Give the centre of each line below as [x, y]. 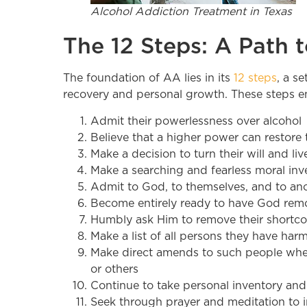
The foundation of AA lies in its [148, 78]
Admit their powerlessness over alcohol [196, 121]
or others [114, 269]
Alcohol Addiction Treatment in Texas [191, 12]
